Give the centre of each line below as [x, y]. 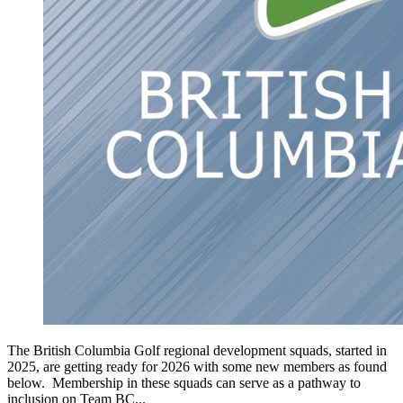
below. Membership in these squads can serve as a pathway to [184, 382]
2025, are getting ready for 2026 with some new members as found [197, 366]
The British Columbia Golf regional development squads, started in [197, 350]
